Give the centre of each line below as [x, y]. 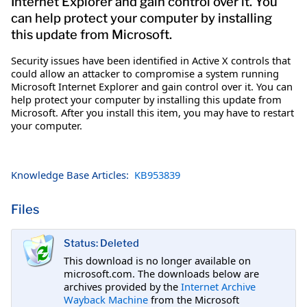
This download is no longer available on [157, 260]
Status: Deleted [101, 244]
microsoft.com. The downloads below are [161, 273]
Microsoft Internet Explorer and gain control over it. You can [152, 86]
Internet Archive [218, 286]
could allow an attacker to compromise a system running [145, 73]
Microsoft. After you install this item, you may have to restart [152, 112]
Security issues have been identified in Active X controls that [151, 60]
